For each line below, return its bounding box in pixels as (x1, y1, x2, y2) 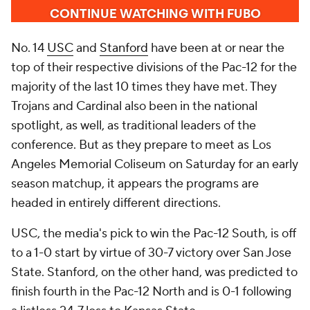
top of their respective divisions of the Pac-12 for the (11, 59, 297, 75)
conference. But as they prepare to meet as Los (11, 136, 271, 153)
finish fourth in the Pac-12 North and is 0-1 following (11, 283, 291, 300)
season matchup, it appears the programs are (11, 175, 259, 192)
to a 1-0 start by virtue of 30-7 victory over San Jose (11, 244, 291, 261)
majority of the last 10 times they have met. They (11, 78, 277, 95)
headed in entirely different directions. (11, 194, 221, 211)
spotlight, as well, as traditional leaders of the (11, 117, 256, 134)
